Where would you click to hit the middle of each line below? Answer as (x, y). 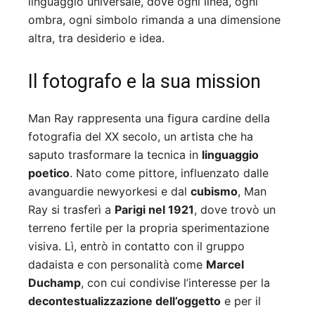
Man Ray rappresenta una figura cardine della (149, 118)
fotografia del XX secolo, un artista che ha (141, 137)
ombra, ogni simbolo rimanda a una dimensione (154, 20)
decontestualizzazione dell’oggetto (124, 301)
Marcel (225, 265)
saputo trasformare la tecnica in (115, 155)
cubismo (214, 192)
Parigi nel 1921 (154, 210)
